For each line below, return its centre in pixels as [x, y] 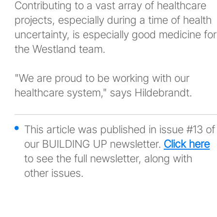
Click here [187, 144]
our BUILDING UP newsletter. [94, 144]
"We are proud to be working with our [102, 78]
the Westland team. [60, 49]
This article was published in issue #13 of [120, 129]
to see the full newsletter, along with [108, 158]
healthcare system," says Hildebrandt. [103, 93]
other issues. [54, 173]
